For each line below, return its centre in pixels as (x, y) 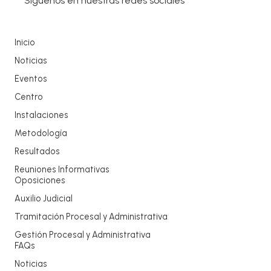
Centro (29, 97)
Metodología (41, 133)
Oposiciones (40, 181)
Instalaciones (41, 115)
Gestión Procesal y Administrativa (83, 235)
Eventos (31, 79)
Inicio (25, 43)
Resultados (37, 152)
